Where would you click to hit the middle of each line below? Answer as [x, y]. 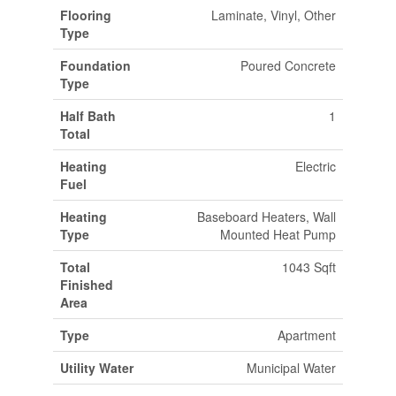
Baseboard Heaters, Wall [266, 217]
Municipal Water [291, 368]
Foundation [95, 65]
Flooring [85, 15]
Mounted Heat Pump [278, 234]
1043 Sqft [308, 267]
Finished [86, 285]
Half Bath [88, 116]
